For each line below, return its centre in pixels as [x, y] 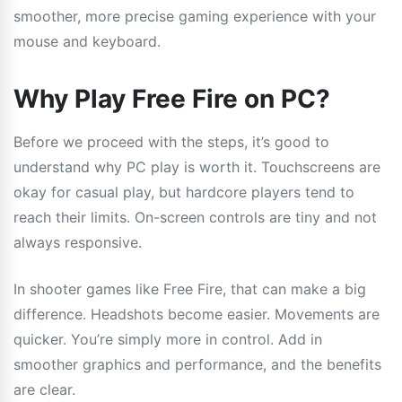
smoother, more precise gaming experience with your [195, 16]
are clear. [44, 389]
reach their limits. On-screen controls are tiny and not [195, 217]
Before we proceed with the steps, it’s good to [171, 141]
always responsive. [78, 242]
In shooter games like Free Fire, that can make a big [190, 288]
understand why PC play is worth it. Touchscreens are [197, 166]
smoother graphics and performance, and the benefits [197, 364]
